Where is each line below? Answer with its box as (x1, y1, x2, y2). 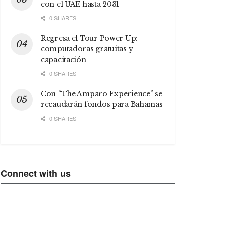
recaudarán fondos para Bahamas (41, 99, 163, 109)
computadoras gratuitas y (41, 44, 133, 53)
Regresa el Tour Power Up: (41, 33, 138, 43)
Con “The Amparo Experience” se (41, 89, 162, 98)
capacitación (41, 54, 86, 64)
